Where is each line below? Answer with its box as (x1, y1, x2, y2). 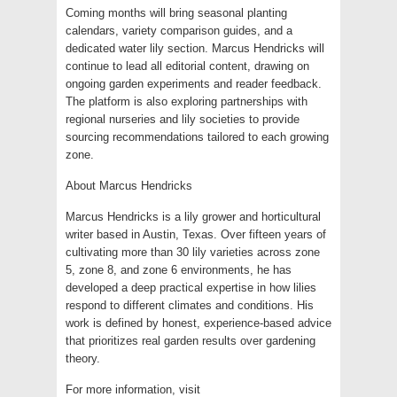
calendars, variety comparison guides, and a (66, 23, 292, 37)
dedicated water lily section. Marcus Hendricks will (66, 41, 324, 55)
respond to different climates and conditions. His (66, 298, 314, 312)
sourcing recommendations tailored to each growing (66, 129, 329, 144)
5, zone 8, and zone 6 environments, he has (66, 262, 292, 276)
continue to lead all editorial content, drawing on (66, 58, 309, 73)
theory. (66, 351, 100, 365)
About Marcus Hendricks (66, 178, 192, 192)
